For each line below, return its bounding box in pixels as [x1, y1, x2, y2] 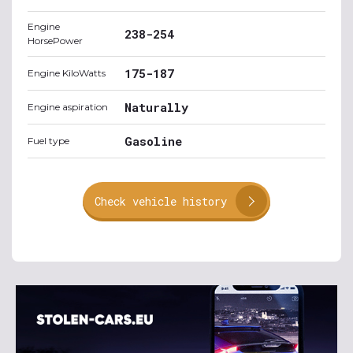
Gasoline [124, 132, 182, 149]
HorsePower [28, 34, 83, 46]
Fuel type [28, 134, 69, 147]
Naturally [124, 98, 188, 115]
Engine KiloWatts [28, 66, 106, 79]
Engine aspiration [28, 100, 108, 113]
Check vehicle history [95, 193, 227, 209]
